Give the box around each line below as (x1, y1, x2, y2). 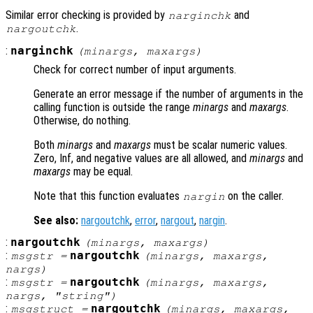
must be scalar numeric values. (151, 138, 287, 152)
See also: (34, 213, 78, 227)
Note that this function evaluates (34, 189, 182, 203)
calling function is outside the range (34, 100, 193, 114)
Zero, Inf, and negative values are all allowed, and (34, 151, 249, 165)
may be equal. (71, 164, 133, 178)
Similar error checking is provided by (6, 8, 168, 22)
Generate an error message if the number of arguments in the (34, 87, 303, 101)
